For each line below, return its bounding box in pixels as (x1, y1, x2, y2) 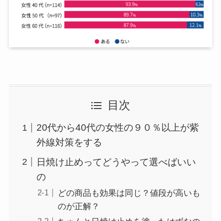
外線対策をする (37, 137, 103, 148)
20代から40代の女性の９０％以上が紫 (37, 122, 199, 133)
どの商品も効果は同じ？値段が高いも (57, 188, 200, 198)
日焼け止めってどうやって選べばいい (37, 156, 196, 167)
